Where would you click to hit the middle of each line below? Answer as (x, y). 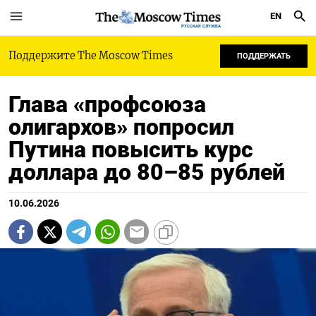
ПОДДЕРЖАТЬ (264, 56)
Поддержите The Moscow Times (91, 56)
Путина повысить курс (131, 150)
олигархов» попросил (121, 127)
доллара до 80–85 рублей (147, 172)
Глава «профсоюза (107, 104)
